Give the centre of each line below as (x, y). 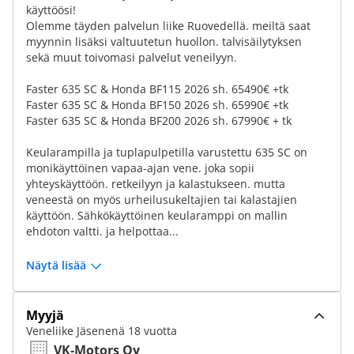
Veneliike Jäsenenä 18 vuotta (102, 331)
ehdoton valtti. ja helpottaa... (102, 231)
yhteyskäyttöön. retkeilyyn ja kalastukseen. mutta (156, 184)
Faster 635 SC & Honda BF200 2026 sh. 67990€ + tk (159, 121)
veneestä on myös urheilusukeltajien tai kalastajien (162, 200)
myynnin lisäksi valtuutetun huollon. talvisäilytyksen (164, 41)
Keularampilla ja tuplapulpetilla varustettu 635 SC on (167, 152)
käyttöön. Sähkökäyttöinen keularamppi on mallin (157, 215)
